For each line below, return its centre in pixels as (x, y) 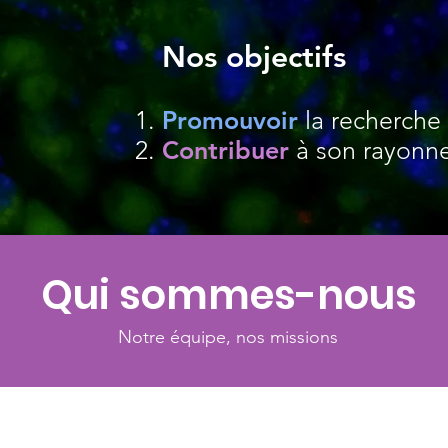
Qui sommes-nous (228, 295)
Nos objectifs (254, 57)
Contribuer (225, 150)
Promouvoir (230, 120)
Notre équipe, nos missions (228, 337)
